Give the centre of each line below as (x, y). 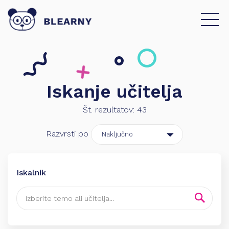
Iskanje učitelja (114, 91)
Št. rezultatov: (110, 110)
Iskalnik (31, 173)
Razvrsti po (67, 134)
